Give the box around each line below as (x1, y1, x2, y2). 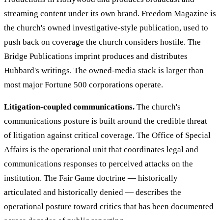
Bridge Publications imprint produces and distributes (4, 52, 188, 61)
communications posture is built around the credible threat (4, 116, 207, 126)
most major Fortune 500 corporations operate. (4, 80, 163, 90)
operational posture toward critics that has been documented (4, 202, 214, 212)
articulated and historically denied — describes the (4, 188, 181, 197)
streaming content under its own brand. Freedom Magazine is (4, 9, 216, 19)
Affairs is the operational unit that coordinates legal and (4, 145, 198, 155)
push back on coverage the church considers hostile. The (4, 37, 201, 47)
